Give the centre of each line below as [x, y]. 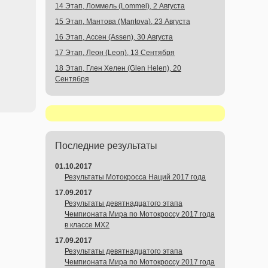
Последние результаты [106, 146]
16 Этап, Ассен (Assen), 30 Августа [114, 37]
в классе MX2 [87, 225]
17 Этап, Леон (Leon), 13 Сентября [115, 53]
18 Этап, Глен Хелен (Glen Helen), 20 [118, 68]
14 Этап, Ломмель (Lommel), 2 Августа [120, 6]
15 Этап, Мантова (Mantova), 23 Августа [123, 22]
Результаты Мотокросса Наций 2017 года [135, 177]
